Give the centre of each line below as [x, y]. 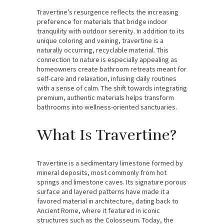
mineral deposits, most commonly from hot [102, 172]
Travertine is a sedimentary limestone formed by [110, 163]
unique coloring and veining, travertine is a [100, 40]
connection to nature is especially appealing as [107, 59]
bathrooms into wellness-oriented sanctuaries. [107, 107]
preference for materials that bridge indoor [102, 21]
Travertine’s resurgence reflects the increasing [108, 12]
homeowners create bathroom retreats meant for [112, 69]
